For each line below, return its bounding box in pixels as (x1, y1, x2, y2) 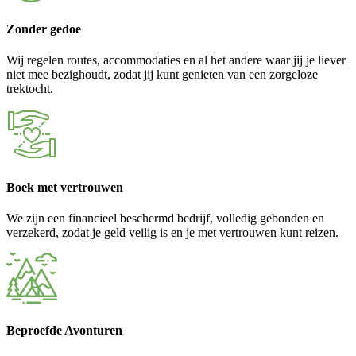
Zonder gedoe (6, 22, 81, 37)
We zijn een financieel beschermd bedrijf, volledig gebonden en (6, 211, 324, 225)
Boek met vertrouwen (6, 180, 123, 194)
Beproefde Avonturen (6, 323, 122, 338)
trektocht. (6, 82, 53, 96)
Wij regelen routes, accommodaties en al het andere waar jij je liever (6, 53, 346, 68)
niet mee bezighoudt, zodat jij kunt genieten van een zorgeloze (6, 68, 318, 82)
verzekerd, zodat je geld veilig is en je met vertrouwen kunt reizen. (6, 225, 339, 239)
